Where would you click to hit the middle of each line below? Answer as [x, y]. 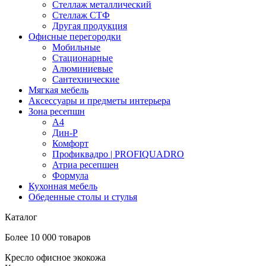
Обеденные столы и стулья [83, 197]
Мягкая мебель [58, 90]
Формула [70, 175]
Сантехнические [86, 79]
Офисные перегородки [75, 37]
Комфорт [70, 143]
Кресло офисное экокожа [55, 257]
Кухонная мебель [63, 186]
